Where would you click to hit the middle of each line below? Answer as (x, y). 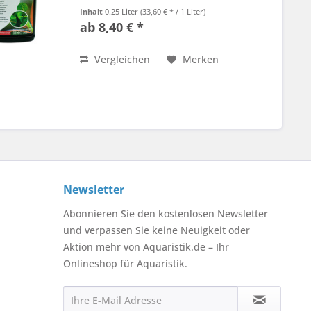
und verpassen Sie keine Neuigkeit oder (157, 230)
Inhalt (93, 12)
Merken (201, 60)
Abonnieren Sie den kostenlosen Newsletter (166, 214)
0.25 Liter (123, 12)
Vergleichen (121, 60)
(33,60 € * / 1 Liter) (173, 12)
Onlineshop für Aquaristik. (125, 264)
